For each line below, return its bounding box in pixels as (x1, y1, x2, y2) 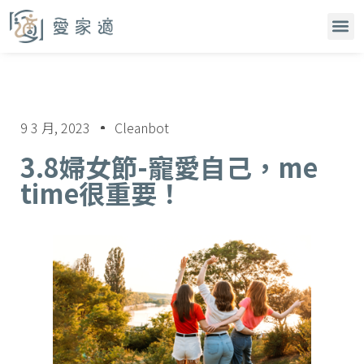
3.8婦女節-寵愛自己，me (20, 147, 318, 185)
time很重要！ (20, 173, 183, 211)
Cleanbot (115, 117, 169, 137)
